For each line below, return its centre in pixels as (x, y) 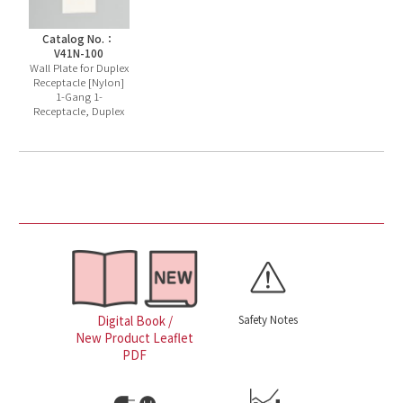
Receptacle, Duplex (79, 110)
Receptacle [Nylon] (79, 81)
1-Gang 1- (79, 96)
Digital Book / (134, 321)
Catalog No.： (79, 38)
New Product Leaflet (135, 338)
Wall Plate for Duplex (79, 67)
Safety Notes (269, 319)
